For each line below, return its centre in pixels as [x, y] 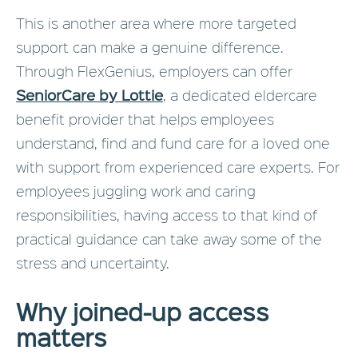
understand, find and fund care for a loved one [173, 143]
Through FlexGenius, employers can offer [154, 71]
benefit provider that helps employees [145, 119]
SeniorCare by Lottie [89, 95]
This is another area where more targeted [156, 23]
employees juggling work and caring [136, 191]
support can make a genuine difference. [150, 47]
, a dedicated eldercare [240, 95]
